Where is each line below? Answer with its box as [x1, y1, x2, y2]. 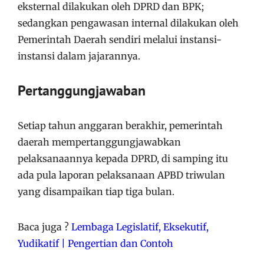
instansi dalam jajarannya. [18, 49, 140, 62]
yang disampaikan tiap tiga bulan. [18, 185, 174, 197]
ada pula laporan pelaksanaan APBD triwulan [18, 169, 225, 181]
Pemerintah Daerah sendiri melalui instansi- [18, 33, 222, 45]
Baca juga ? [18, 220, 71, 233]
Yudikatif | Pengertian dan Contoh [18, 237, 173, 249]
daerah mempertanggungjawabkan [18, 136, 181, 148]
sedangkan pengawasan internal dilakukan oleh [18, 16, 239, 29]
